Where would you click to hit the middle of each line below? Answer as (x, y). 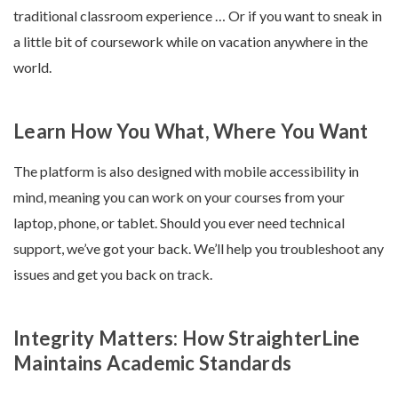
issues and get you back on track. (114, 275)
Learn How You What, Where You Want (193, 131)
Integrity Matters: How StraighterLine (187, 338)
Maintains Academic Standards (152, 363)
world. (32, 68)
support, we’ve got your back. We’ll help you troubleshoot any (199, 249)
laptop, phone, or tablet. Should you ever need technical (179, 223)
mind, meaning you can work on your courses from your (179, 197)
